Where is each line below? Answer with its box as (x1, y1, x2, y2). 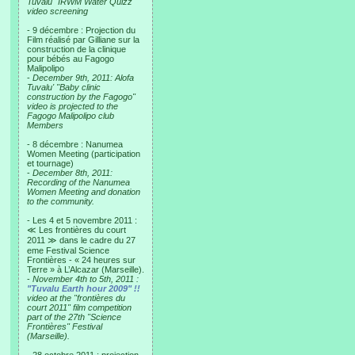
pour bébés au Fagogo (27, 54, 114, 63)
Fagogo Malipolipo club (27, 111, 114, 120)
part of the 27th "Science (27, 312, 121, 322)
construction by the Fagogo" (27, 92, 136, 101)
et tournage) (27, 158, 74, 168)
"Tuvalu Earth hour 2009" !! (27, 284, 140, 293)
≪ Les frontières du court (27, 225, 126, 235)
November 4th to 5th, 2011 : (32, 274, 139, 284)
